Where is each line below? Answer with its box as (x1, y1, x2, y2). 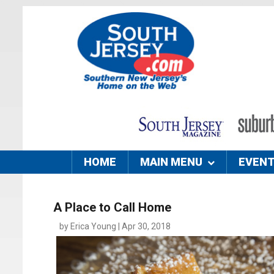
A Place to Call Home (53, 200, 171, 215)
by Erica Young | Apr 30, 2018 (59, 221, 171, 232)
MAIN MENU (140, 155, 202, 169)
